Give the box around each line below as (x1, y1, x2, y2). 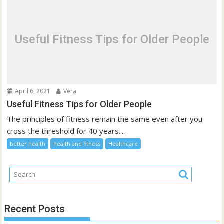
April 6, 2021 (13, 86, 51, 95)
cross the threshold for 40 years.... (7, 125, 125, 136)
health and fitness (53, 139, 101, 147)
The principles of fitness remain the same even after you (7, 113, 203, 124)
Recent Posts (4, 203, 65, 215)
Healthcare (108, 139, 138, 147)
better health (10, 139, 46, 147)
